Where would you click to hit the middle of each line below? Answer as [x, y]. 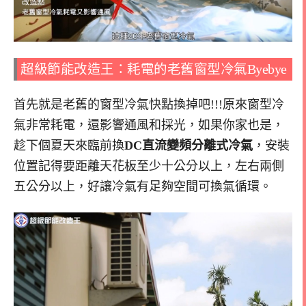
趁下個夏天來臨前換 [69, 145]
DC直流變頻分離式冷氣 [189, 145]
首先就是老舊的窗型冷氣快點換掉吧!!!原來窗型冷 [149, 104]
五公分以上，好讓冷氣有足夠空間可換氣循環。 [143, 186]
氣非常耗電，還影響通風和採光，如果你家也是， [149, 125]
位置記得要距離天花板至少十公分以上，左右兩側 [149, 166]
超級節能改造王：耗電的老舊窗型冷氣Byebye [154, 69]
